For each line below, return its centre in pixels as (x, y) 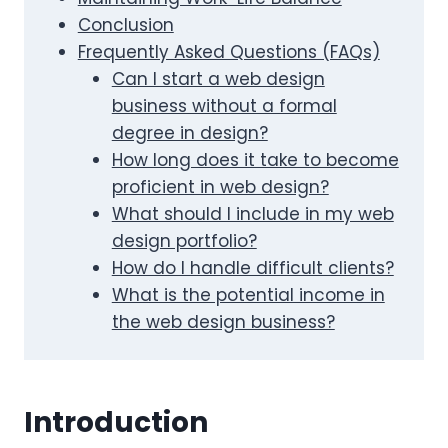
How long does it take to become (255, 159)
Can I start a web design (218, 78)
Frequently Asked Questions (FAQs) (228, 51)
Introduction (116, 422)
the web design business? (223, 321)
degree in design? (189, 132)
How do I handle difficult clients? (252, 267)
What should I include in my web (252, 213)
